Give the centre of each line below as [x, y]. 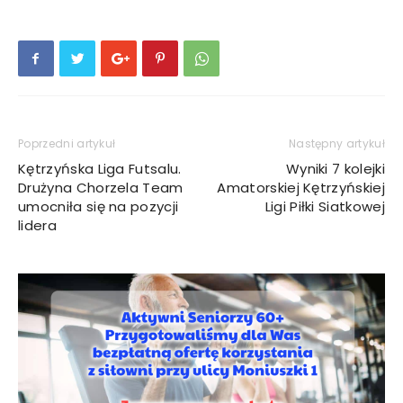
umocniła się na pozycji [99, 206]
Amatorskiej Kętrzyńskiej [301, 187]
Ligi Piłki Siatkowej [325, 206]
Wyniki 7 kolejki [335, 168]
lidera [37, 225]
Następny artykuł [336, 143]
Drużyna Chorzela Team [101, 187]
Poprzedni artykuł [67, 143]
